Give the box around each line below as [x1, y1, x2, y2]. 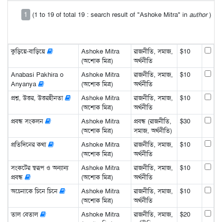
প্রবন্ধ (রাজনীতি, [133, 116, 171, 125]
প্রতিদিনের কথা [10, 140, 48, 149]
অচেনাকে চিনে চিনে [10, 186, 59, 195]
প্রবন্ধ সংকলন [10, 116, 45, 125]
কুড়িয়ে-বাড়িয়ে [10, 47, 47, 55]
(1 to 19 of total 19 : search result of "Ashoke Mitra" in [32, 10, 189, 19]
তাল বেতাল [10, 210, 40, 219]
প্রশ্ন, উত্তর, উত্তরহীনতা [10, 93, 65, 102]
